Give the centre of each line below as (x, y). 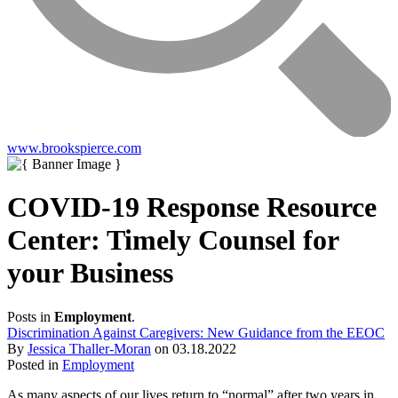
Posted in (35, 364)
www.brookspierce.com (74, 147)
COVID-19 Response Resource (192, 207)
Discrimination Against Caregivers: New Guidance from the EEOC (196, 332)
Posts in (31, 316)
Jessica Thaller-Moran (89, 348)
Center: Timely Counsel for (173, 240)
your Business (90, 273)
